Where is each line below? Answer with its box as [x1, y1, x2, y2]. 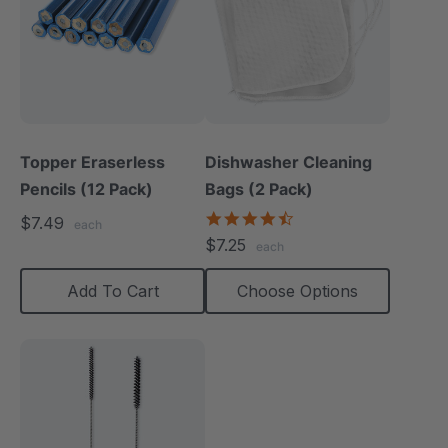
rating [294, 242, 334, 261]
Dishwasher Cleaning [205, 152, 372, 172]
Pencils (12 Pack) [20, 179, 153, 199]
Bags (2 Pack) [205, 179, 313, 199]
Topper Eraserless [20, 152, 165, 172]
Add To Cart [66, 281, 159, 301]
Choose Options [237, 281, 358, 301]
